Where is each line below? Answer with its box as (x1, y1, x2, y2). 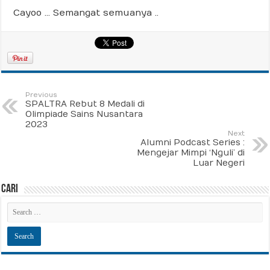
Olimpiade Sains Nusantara (25, 109, 143, 120)
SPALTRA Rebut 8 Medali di (25, 99, 145, 110)
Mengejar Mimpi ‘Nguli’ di (136, 148, 245, 159)
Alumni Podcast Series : (140, 137, 245, 148)
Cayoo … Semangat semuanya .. (13, 7, 159, 19)
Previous (25, 91, 58, 99)
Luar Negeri (192, 158, 245, 169)
